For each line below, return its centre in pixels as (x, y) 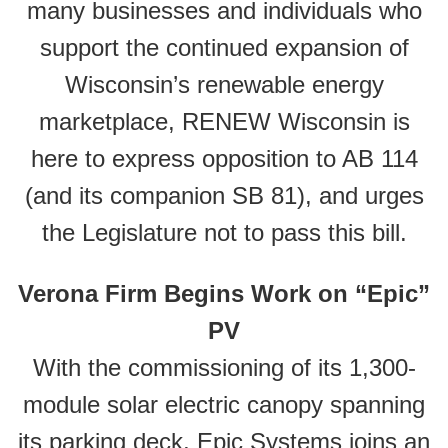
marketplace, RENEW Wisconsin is (224, 121)
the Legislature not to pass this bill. (224, 232)
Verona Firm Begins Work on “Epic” (224, 293)
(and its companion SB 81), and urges (224, 195)
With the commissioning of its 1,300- (224, 367)
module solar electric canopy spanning (224, 404)
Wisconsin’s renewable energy (224, 84)
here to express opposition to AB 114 (224, 158)
